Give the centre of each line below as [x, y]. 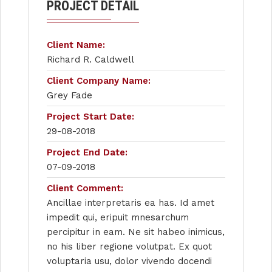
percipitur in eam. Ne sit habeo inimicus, [136, 232]
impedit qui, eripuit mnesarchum [118, 217]
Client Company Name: [99, 80]
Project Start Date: [90, 116]
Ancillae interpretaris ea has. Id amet [131, 202]
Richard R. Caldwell [90, 59]
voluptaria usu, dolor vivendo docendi [129, 261]
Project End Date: [87, 152]
